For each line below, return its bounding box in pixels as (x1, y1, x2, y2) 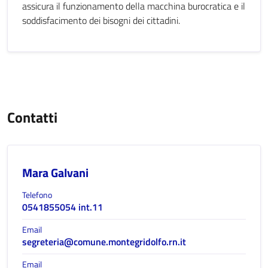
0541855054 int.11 (22, 200, 103, 214)
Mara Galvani (22, 163, 89, 182)
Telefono (22, 188, 52, 201)
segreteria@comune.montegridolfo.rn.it (22, 234, 186, 249)
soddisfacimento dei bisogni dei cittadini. (22, 13, 180, 28)
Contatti (7, 106, 57, 128)
